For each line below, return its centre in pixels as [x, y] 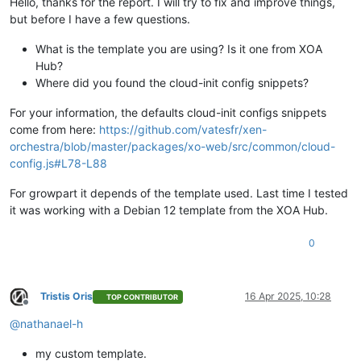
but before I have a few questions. [100, 19]
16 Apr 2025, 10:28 [288, 297]
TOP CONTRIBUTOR [143, 297]
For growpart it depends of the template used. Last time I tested [179, 193]
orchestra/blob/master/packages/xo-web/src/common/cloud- [172, 147]
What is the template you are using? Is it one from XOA [179, 49]
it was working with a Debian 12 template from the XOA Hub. [169, 210]
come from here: [54, 130]
